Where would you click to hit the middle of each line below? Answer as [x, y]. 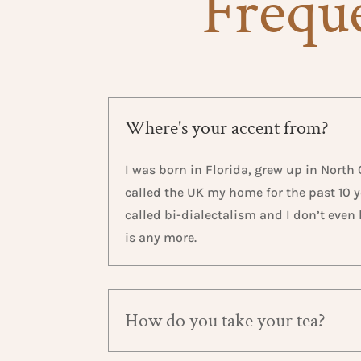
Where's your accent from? [227, 127]
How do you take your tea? [226, 321]
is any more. [161, 237]
